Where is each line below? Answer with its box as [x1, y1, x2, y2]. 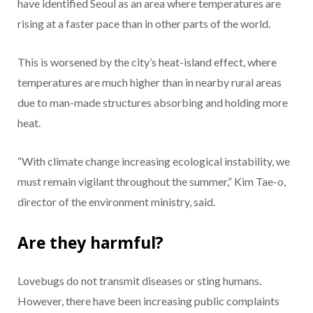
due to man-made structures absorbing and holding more [17, 95, 288, 109]
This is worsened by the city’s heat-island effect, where [17, 54, 277, 68]
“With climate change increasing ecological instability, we [17, 154, 290, 168]
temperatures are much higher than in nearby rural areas [17, 75, 282, 89]
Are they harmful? [17, 231, 164, 254]
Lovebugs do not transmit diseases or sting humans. [17, 274, 261, 288]
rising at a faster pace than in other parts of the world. [17, 16, 270, 30]
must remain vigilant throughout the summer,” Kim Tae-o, [17, 174, 286, 188]
